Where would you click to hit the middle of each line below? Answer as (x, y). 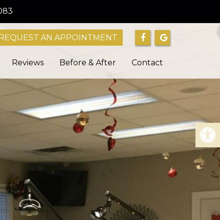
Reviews (27, 62)
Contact (147, 62)
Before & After (87, 62)
